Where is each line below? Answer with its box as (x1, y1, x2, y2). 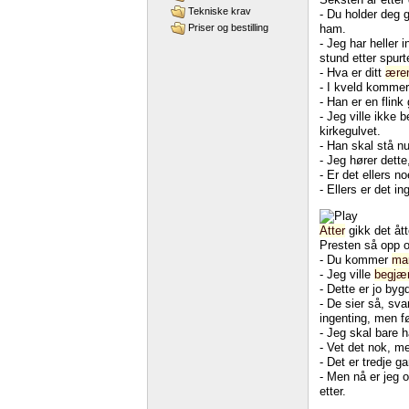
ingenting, (320, 310, 371, 325)
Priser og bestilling (188, 22, 269, 34)
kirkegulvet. (320, 123, 381, 138)
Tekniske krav (188, 5, 252, 17)
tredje (362, 354, 392, 369)
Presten (320, 237, 361, 252)
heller (370, 36, 398, 50)
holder (345, 6, 377, 21)
